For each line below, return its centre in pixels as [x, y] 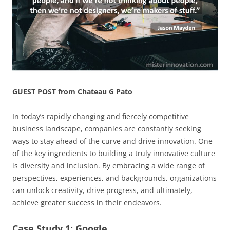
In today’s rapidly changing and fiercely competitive [101, 117]
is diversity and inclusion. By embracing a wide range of [109, 166]
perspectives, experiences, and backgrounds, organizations [114, 178]
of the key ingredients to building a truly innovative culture [114, 154]
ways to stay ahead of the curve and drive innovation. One [112, 141]
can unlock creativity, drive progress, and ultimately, [102, 190]
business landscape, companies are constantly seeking [107, 129]
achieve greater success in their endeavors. [87, 203]
